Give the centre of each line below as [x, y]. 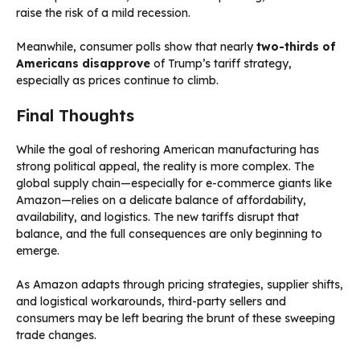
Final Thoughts [75, 115]
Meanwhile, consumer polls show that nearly [136, 46]
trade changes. [56, 335]
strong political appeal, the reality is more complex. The [165, 166]
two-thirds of [296, 46]
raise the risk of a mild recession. [103, 12]
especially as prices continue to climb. [117, 80]
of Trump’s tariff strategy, [221, 63]
